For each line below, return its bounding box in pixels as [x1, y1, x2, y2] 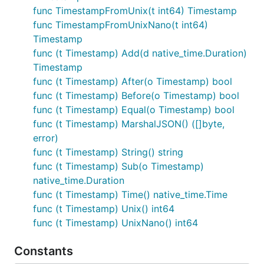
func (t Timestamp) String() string [33, 146, 183, 158]
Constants [14, 244, 76, 258]
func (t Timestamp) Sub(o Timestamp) [33, 160, 204, 172]
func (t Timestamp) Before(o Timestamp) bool [33, 90, 239, 101]
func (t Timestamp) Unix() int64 [33, 203, 174, 214]
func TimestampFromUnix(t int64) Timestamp [33, 5, 237, 16]
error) [33, 132, 58, 144]
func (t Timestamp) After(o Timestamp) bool [33, 75, 232, 87]
